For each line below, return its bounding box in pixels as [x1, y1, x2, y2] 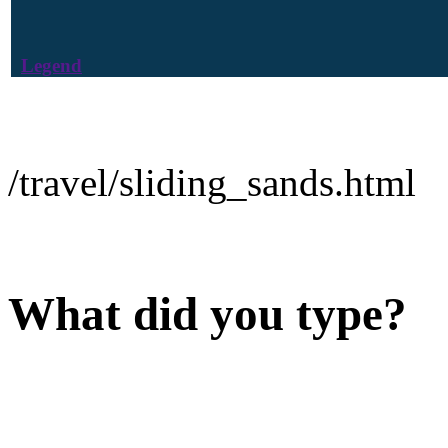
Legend [21, 54, 82, 76]
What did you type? [8, 288, 407, 341]
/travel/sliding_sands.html [8, 160, 416, 204]
